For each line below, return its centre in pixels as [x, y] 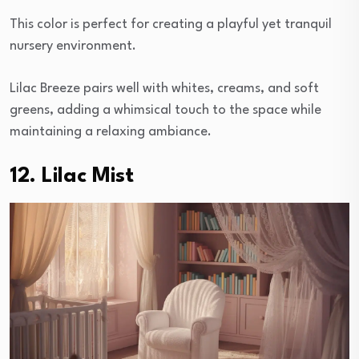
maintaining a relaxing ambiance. [111, 131]
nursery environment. [73, 46]
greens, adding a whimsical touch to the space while [165, 110]
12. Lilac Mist [72, 176]
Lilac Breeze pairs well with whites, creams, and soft [164, 88]
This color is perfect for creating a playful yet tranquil [171, 24]
